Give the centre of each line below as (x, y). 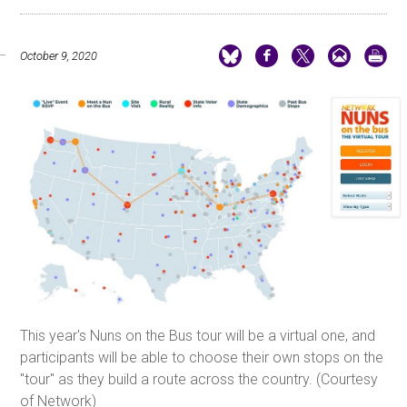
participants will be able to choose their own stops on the (202, 357)
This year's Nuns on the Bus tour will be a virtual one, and (198, 335)
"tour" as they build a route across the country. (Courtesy (199, 379)
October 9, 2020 (59, 55)
